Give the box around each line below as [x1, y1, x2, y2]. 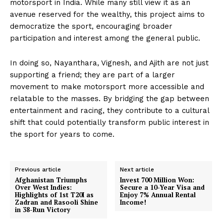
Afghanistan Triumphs [15, 175, 87, 185]
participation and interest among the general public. [10, 34, 200, 43]
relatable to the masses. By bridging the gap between [10, 94, 209, 104]
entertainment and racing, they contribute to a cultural [10, 106, 209, 115]
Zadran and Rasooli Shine [15, 198, 98, 207]
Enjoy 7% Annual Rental [120, 190, 196, 200]
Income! [120, 198, 147, 207]
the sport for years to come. [10, 130, 114, 139]
